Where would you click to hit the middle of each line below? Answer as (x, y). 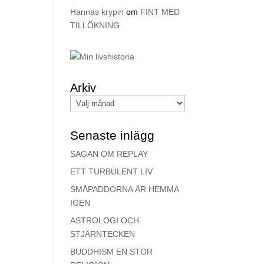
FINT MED (160, 12)
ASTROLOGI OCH (105, 220)
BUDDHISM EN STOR (112, 252)
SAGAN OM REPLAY (109, 154)
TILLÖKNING (95, 25)
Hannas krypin (97, 12)
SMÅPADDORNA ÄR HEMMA (125, 189)
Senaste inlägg (113, 135)
